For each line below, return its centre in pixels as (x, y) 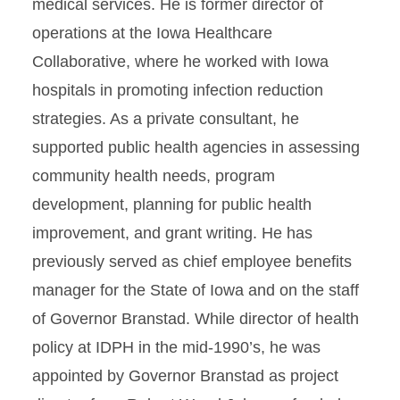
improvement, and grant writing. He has (172, 233)
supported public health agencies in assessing (196, 147)
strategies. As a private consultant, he (166, 119)
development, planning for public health (172, 204)
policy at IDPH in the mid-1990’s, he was (176, 347)
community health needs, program (154, 176)
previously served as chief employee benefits (192, 262)
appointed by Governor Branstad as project (185, 376)
